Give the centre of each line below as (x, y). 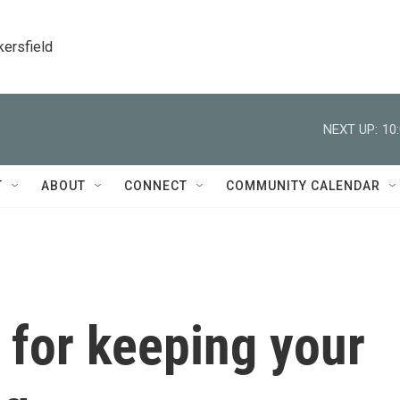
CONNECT (156, 186)
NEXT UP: (350, 129)
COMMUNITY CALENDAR (303, 186)
